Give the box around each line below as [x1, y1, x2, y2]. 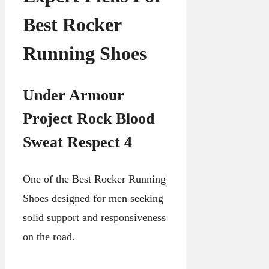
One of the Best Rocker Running [23, 173, 166, 186]
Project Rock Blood [23, 110, 154, 128]
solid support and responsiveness [23, 211, 166, 224]
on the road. [23, 231, 75, 243]
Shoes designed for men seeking [23, 192, 163, 205]
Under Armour [23, 86, 124, 104]
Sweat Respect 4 [23, 133, 132, 151]
